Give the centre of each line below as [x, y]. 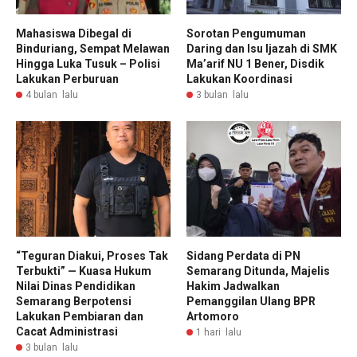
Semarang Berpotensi [74, 302]
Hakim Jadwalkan [233, 286]
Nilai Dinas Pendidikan [76, 286]
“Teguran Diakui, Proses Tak [92, 256]
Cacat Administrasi [67, 332]
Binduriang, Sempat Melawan [93, 48]
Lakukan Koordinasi [239, 78]
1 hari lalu [219, 333]
